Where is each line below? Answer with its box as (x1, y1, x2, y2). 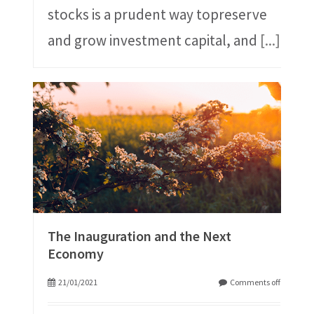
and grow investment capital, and (47, 31, 260, 50)
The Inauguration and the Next (47, 227, 231, 245)
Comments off (230, 277, 281, 288)
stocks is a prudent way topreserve (47, 5, 267, 25)
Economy (47, 245, 104, 263)
